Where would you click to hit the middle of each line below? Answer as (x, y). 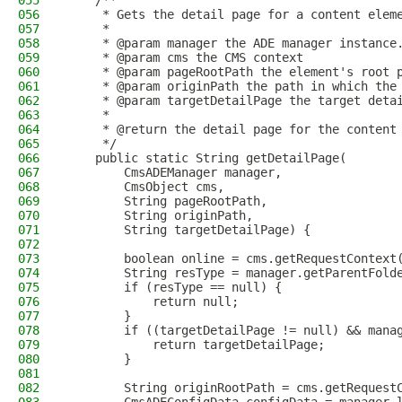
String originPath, (160, 215)
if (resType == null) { (174, 287)
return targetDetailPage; (196, 345)
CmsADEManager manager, (174, 172)
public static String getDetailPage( (206, 158)
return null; (153, 301)
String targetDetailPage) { (188, 230)
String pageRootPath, (167, 201)
